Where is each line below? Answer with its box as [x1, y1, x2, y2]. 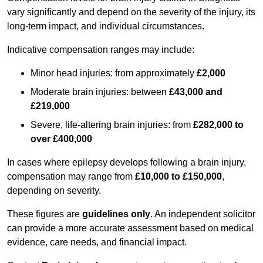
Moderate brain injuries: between [31, 87, 169, 97]
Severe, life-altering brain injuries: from [31, 120, 193, 130]
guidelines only [82, 209, 150, 220]
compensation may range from [7, 171, 135, 182]
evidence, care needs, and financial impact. [7, 237, 187, 248]
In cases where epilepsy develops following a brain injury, [7, 157, 246, 168]
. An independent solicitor [150, 209, 255, 220]
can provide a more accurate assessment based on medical [7, 223, 254, 234]
